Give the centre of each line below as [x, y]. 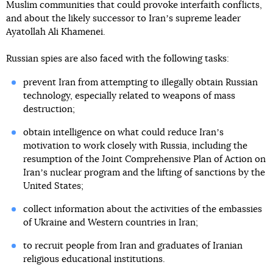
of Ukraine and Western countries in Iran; [110, 223]
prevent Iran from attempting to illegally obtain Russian [140, 83]
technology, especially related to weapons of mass [129, 96]
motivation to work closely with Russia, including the [135, 146]
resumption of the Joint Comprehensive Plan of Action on [144, 159]
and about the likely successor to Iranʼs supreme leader [123, 19]
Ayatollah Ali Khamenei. [56, 32]
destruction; [49, 109]
